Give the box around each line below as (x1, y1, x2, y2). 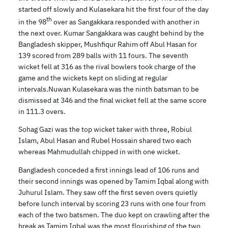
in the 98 (18, 17, 46, 26)
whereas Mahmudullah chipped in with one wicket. (18, 147, 180, 157)
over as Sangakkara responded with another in (52, 17, 199, 26)
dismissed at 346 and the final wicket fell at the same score (18, 95, 207, 105)
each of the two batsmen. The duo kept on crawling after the (18, 210, 210, 220)
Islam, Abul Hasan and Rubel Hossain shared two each (18, 136, 191, 146)
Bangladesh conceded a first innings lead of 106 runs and (18, 165, 199, 175)
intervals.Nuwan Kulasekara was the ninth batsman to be (18, 84, 199, 94)
